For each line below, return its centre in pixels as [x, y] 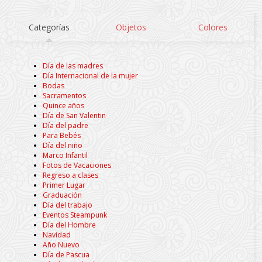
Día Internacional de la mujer [91, 75]
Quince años [64, 105]
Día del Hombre [70, 225]
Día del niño [63, 145]
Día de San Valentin [75, 115]
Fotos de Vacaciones [77, 165]
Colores [213, 27]
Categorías [49, 27]
